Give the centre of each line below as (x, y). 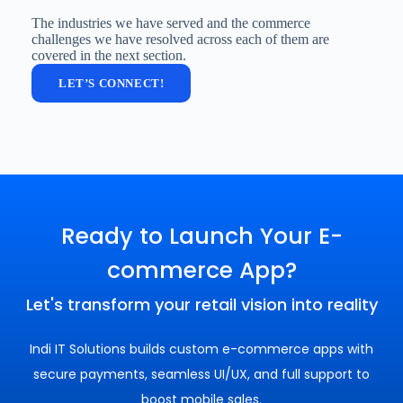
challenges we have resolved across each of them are (180, 40)
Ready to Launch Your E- (201, 237)
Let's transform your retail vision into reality (201, 305)
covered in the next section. (109, 56)
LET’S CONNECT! (112, 84)
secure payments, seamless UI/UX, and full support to (201, 375)
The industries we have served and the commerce (171, 23)
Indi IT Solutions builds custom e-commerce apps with (201, 349)
